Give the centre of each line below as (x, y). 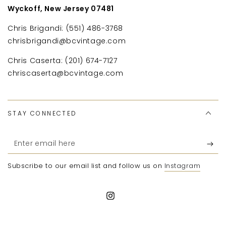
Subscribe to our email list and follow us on (86, 166)
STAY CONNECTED (42, 114)
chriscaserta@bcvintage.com (66, 73)
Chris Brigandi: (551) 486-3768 (66, 29)
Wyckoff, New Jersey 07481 (61, 9)
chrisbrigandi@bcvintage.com (67, 41)
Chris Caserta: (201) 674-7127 (63, 61)
